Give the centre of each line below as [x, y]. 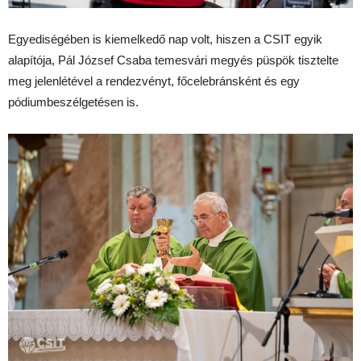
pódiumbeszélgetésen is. [73, 102]
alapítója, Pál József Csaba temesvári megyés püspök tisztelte [173, 60]
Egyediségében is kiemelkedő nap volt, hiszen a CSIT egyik [165, 39]
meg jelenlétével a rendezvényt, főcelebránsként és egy [154, 81]
